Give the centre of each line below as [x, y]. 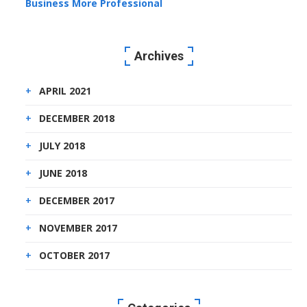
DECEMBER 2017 [77, 201]
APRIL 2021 [65, 91]
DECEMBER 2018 [77, 119]
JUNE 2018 [63, 173]
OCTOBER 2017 [75, 256]
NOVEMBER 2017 [78, 228]
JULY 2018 [62, 146]
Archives [159, 56]
